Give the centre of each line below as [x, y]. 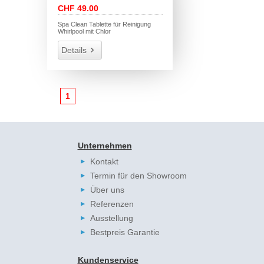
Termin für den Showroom [138, 175]
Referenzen [112, 204]
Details [74, 50]
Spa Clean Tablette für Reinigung [105, 24]
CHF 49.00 [78, 8]
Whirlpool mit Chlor [85, 31]
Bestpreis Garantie [125, 232]
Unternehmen [105, 145]
